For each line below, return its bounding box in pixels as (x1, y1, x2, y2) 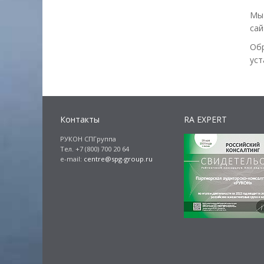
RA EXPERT (184, 114, 227, 126)
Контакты (60, 114, 100, 126)
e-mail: (60, 154, 84, 164)
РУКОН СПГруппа (60, 134, 116, 144)
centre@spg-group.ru (84, 154, 153, 164)
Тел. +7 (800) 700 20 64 (60, 144, 129, 154)
